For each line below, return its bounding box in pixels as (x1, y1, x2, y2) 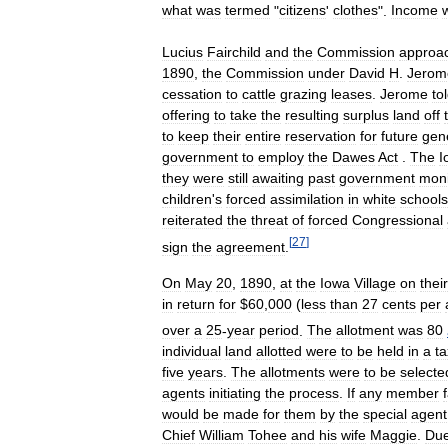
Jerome (380, 86, 428, 103)
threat (251, 212, 288, 229)
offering (162, 107, 210, 124)
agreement (216, 238, 285, 255)
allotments (260, 364, 325, 381)
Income (391, 2, 438, 19)
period (259, 322, 299, 339)
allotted (256, 343, 302, 360)
